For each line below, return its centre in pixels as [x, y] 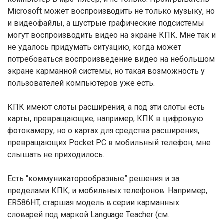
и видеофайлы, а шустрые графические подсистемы [106, 23]
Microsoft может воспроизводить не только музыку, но [111, 11]
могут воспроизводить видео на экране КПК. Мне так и [111, 35]
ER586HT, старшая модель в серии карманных [93, 202]
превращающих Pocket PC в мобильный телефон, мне [109, 143]
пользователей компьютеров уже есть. [81, 83]
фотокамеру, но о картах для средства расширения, [103, 131]
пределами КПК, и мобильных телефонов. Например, [107, 190]
